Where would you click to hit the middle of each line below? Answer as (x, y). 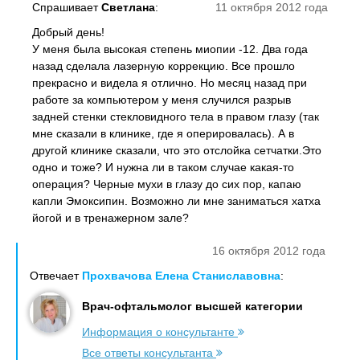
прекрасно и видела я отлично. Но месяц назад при (170, 83)
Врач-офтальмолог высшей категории (192, 306)
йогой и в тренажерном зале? (110, 218)
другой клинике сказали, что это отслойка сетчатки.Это (177, 150)
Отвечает (56, 276)
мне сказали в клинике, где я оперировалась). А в (163, 133)
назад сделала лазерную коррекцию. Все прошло (164, 66)
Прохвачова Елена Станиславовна (181, 276)
